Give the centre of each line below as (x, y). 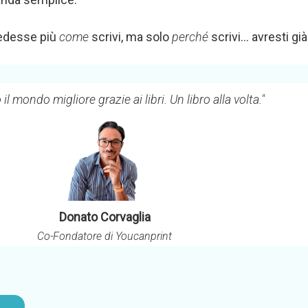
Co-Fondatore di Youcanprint (104, 236)
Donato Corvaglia (104, 217)
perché (190, 37)
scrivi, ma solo (130, 37)
